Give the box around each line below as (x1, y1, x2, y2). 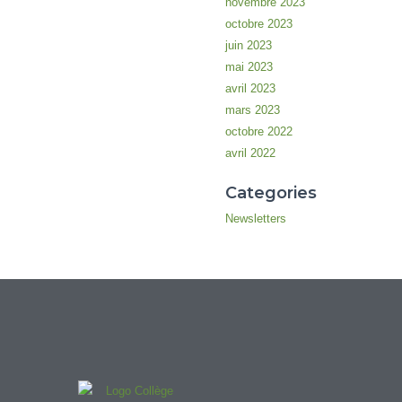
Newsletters (224, 212, 286, 225)
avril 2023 (224, 81, 275, 95)
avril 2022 (224, 145, 275, 160)
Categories (224, 183, 317, 203)
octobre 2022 (224, 124, 293, 138)
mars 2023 (224, 102, 280, 117)
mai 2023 (224, 59, 273, 74)
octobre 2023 (224, 16, 293, 31)
